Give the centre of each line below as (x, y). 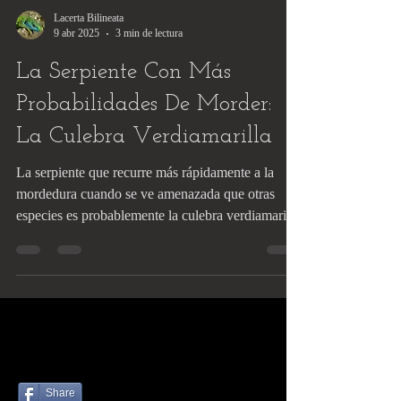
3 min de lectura (149, 69)
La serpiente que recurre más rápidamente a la (145, 208)
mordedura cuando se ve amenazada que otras (145, 230)
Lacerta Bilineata (89, 54)
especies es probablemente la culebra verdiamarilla (158, 251)
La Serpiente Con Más (124, 108)
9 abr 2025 (77, 69)
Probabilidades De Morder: (144, 140)
